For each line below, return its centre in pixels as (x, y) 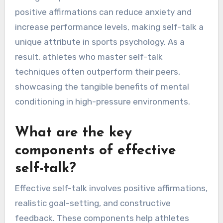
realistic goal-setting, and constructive (93, 203)
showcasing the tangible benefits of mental (102, 87)
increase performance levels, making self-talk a (109, 27)
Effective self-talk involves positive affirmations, (111, 188)
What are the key (73, 133)
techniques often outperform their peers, (97, 72)
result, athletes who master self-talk (89, 57)
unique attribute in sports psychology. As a (100, 42)
